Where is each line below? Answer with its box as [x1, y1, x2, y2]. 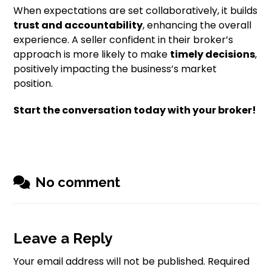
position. [13, 76, 53, 90]
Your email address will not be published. [13, 254, 206, 268]
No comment [35, 174, 121, 190]
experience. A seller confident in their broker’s [13, 33, 234, 47]
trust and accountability [13, 18, 143, 32]
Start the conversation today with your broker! [13, 103, 257, 117]
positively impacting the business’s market [13, 62, 217, 76]
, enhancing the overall [143, 18, 252, 32]
